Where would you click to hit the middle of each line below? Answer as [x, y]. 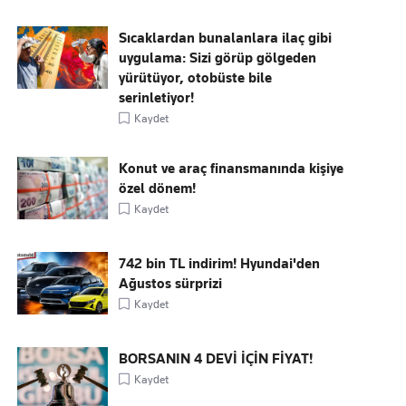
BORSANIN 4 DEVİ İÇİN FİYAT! [216, 359]
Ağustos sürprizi [171, 284]
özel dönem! [158, 188]
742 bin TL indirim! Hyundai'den [220, 264]
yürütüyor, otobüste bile [196, 78]
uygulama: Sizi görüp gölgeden [218, 58]
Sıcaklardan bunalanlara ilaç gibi [226, 38]
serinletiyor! [157, 98]
